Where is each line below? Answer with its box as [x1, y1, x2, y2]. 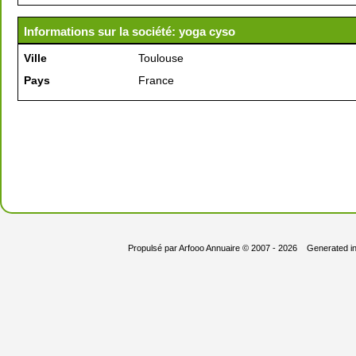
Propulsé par [127, 243, 179, 253]
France [138, 74, 174, 87]
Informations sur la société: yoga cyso [24, 25, 235, 38]
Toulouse [138, 52, 184, 64]
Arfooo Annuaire [178, 243, 240, 253]
